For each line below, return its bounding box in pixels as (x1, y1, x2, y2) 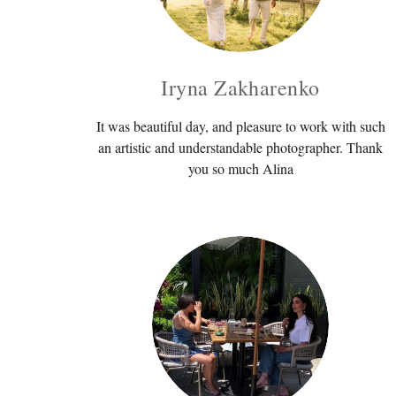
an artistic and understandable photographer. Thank (98, 137, 383, 156)
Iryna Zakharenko (161, 72, 320, 102)
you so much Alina (187, 158, 293, 178)
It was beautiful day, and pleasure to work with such (95, 116, 385, 135)
